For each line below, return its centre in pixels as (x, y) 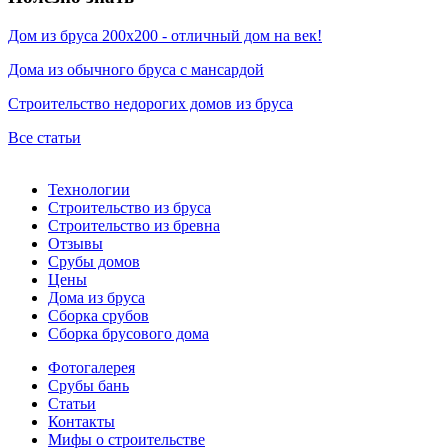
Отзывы (75, 243)
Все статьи (44, 137)
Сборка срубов (98, 315)
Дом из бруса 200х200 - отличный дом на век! (165, 35)
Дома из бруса (96, 297)
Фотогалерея (91, 367)
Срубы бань (88, 385)
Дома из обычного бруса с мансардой (136, 69)
